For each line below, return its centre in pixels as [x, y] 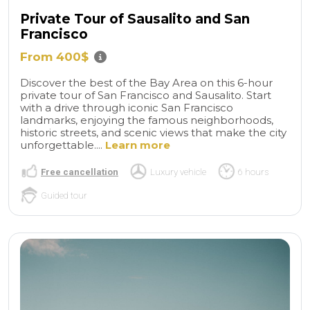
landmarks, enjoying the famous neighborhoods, [147, 120]
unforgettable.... [63, 145]
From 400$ [54, 56]
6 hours [253, 172]
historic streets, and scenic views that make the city [153, 132]
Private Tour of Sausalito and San [135, 19]
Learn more [138, 145]
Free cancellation [80, 172]
